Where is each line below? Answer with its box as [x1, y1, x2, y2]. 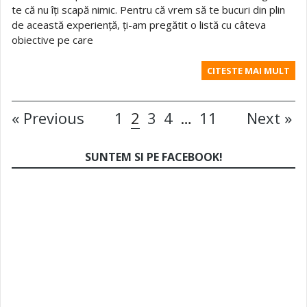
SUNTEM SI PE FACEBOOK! [84, 149, 223, 164]
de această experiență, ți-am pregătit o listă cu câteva [12, 18, 266, 32]
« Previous [12, 108, 84, 128]
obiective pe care [12, 33, 93, 47]
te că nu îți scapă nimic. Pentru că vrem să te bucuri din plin [12, 3, 285, 16]
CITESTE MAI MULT [207, 64, 290, 77]
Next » [247, 108, 292, 128]
